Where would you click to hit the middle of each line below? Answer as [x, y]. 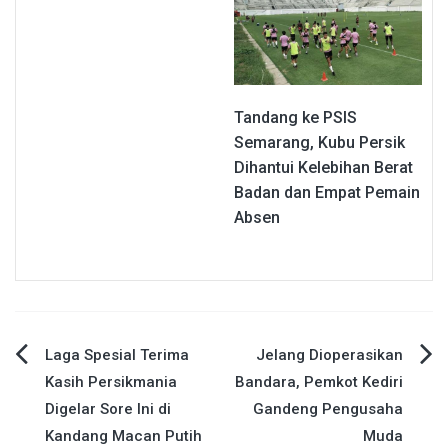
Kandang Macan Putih [123, 435]
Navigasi [71, 363]
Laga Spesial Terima [117, 354]
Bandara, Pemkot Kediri [319, 381]
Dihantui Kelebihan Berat [323, 167]
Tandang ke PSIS [295, 117]
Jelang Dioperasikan [329, 354]
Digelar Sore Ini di [108, 408]
